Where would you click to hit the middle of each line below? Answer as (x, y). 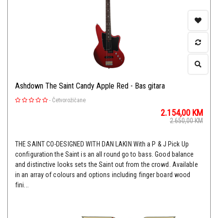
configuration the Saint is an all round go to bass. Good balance (105, 154)
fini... (22, 185)
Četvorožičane (69, 100)
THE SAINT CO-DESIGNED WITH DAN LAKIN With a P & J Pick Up (102, 144)
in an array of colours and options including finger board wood (103, 175)
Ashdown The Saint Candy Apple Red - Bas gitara (90, 86)
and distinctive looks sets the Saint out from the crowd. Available (107, 165)
